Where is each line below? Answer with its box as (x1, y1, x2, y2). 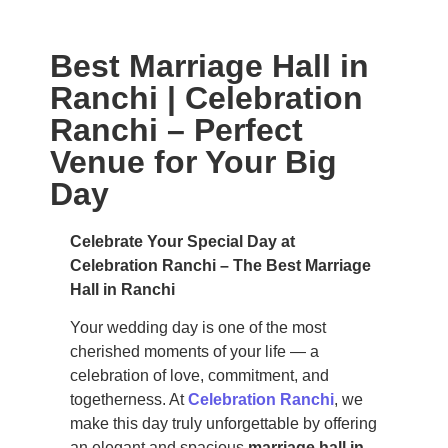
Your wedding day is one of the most (70, 319, 326, 337)
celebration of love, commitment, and (70, 367, 329, 385)
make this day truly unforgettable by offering (70, 415, 377, 433)
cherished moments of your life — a (70, 343, 319, 361)
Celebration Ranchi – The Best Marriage (70, 257, 371, 274)
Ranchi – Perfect (50, 112, 303, 148)
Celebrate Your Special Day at (70, 233, 295, 250)
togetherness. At (70, 391, 188, 409)
